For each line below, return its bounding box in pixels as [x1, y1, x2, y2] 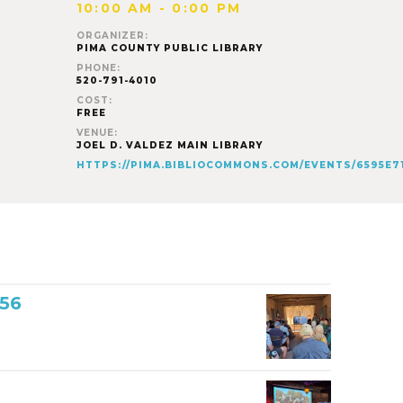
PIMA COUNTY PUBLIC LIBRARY [76, 42, 263, 54]
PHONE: [76, 62, 121, 74]
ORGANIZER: [76, 30, 148, 41]
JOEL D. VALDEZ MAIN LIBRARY [76, 139, 263, 151]
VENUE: [76, 127, 118, 139]
